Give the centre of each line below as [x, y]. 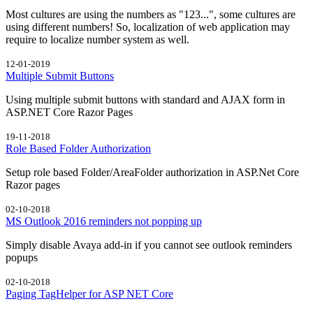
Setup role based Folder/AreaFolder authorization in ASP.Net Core [152, 172]
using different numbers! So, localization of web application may [148, 27]
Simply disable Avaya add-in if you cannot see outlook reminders [149, 245]
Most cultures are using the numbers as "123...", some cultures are [151, 14]
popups [22, 257]
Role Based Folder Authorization [78, 148]
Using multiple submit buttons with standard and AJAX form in [145, 99]
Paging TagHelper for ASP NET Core [89, 293]
